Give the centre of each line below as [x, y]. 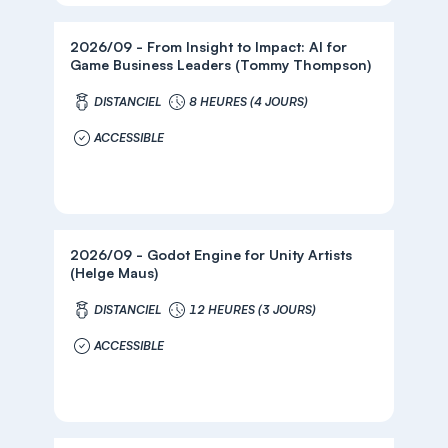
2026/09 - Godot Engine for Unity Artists [211, 254]
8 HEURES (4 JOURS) [249, 101]
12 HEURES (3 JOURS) [253, 309]
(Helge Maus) [114, 272]
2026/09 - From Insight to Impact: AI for [209, 46]
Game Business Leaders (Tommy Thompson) [221, 64]
